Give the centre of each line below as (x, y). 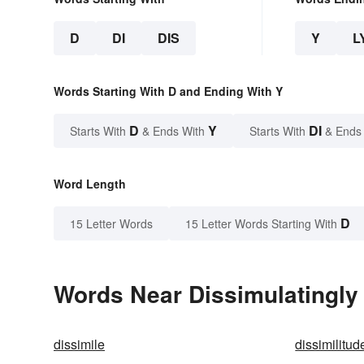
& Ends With (173, 131)
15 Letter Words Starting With (261, 224)
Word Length (90, 184)
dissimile (79, 344)
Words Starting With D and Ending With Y (168, 91)
